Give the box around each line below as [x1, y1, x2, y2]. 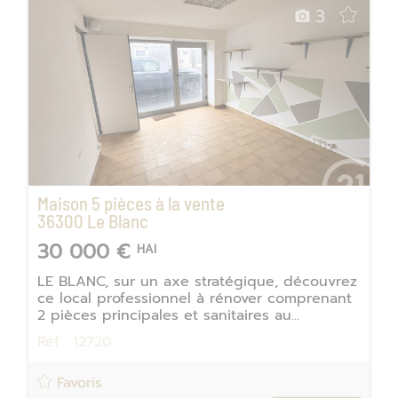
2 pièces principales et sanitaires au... [37, 305, 299, 327]
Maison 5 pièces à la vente [37, 192, 225, 215]
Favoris [52, 371, 102, 394]
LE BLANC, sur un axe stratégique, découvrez [37, 271, 357, 293]
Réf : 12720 [37, 331, 112, 354]
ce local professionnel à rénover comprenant [37, 288, 352, 310]
